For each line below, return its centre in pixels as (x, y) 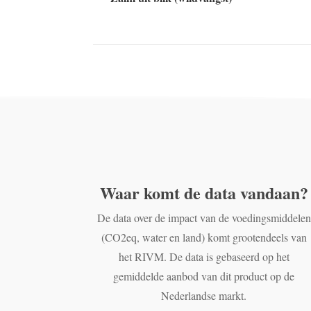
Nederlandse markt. (204, 295)
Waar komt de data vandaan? (204, 192)
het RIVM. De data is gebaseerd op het (204, 256)
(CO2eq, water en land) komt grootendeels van (204, 237)
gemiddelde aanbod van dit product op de (204, 276)
